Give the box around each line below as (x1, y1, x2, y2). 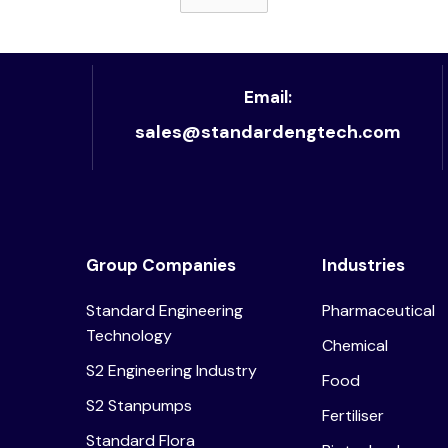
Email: (243, 86, 292, 108)
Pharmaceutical (322, 299, 436, 321)
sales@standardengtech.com (134, 120, 401, 144)
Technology (86, 324, 173, 346)
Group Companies (86, 253, 237, 276)
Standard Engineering (86, 299, 244, 321)
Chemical (322, 334, 389, 356)
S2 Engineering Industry (86, 359, 258, 381)
